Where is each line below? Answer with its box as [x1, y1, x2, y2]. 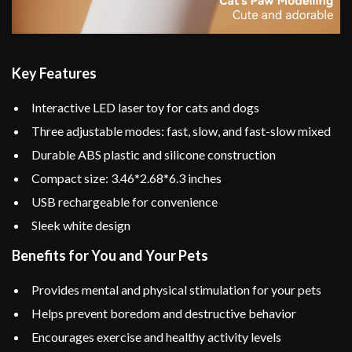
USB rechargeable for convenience [31, 194, 218, 210]
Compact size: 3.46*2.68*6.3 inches [31, 170, 222, 186]
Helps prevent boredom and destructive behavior [31, 306, 296, 321]
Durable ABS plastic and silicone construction [31, 147, 276, 163]
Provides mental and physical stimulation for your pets [31, 282, 321, 298]
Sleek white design [31, 218, 130, 233]
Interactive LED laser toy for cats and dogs [31, 100, 259, 115]
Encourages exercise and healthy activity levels [31, 329, 281, 345]
